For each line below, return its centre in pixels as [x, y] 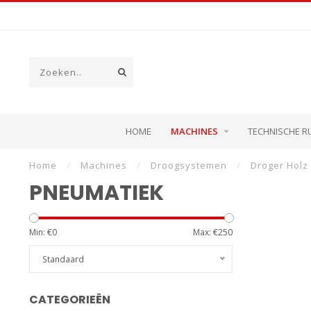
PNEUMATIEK [96, 193]
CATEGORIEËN [70, 300]
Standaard [63, 259]
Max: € [205, 232]
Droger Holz [279, 165]
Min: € [41, 232]
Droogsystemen [189, 165]
